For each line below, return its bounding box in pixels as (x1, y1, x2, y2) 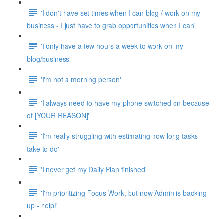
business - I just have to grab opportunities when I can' (27, 21, 196, 30)
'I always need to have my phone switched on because (41, 97, 209, 108)
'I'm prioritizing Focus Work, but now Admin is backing (41, 187, 207, 197)
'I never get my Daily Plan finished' (41, 164, 147, 174)
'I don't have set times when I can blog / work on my (41, 7, 200, 18)
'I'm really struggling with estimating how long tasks (41, 131, 198, 141)
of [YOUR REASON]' (27, 110, 89, 120)
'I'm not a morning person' (41, 74, 121, 84)
